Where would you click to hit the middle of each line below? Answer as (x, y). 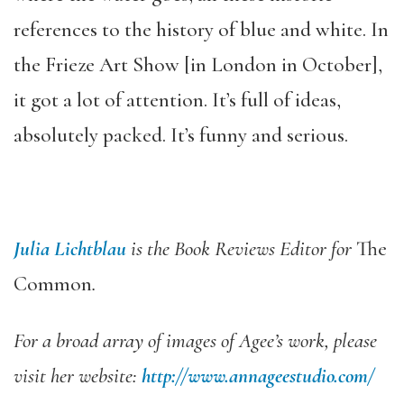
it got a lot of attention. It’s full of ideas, (177, 100)
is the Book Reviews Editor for (241, 248)
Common (53, 284)
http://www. (185, 376)
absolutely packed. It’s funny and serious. (181, 135)
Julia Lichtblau (70, 248)
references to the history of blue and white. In (201, 29)
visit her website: (78, 376)
